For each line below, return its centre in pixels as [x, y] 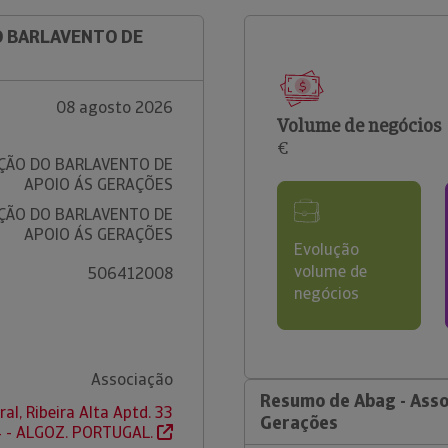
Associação [131, 379]
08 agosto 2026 [114, 107]
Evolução [326, 249]
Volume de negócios [359, 125]
